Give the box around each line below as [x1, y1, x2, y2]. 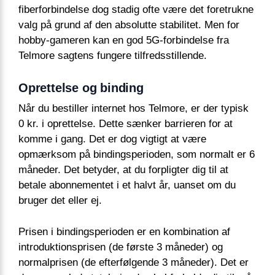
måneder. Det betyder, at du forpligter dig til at [18, 164, 228, 176]
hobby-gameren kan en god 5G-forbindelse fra [18, 34, 229, 47]
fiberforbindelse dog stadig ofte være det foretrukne [18, 4, 254, 16]
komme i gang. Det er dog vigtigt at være [18, 133, 206, 145]
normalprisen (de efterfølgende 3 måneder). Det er [18, 256, 249, 268]
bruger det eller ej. [18, 195, 102, 207]
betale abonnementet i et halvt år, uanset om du [18, 179, 236, 192]
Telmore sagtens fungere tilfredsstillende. [18, 50, 207, 62]
